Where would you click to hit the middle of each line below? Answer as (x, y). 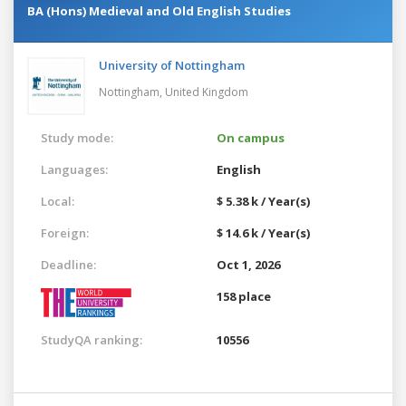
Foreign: (65, 232)
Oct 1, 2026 (248, 264)
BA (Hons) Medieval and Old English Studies (159, 10)
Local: (58, 201)
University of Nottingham (172, 65)
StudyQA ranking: (92, 339)
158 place (244, 296)
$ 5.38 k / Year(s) (263, 201)
